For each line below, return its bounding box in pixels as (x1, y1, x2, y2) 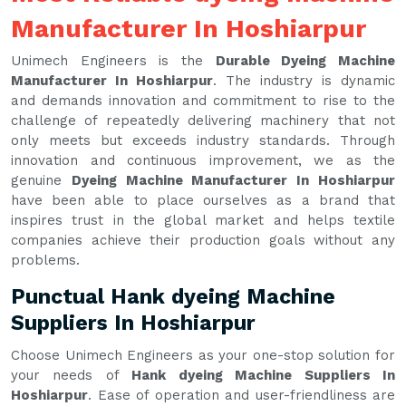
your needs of (11, 367, 132, 384)
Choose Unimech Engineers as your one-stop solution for (11, 347, 395, 364)
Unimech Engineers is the (11, 53, 216, 70)
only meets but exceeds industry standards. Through (11, 132, 395, 150)
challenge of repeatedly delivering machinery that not (11, 112, 395, 130)
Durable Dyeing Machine (215, 53, 396, 70)
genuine (11, 172, 72, 189)
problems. (11, 252, 80, 269)
